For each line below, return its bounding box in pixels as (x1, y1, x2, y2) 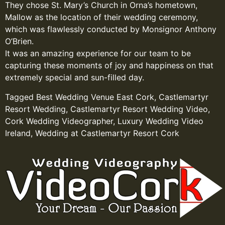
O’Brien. (5, 36, 34, 47)
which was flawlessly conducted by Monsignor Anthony (5, 24, 216, 35)
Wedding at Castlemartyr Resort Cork (35, 128, 179, 138)
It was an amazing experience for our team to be (5, 48, 191, 59)
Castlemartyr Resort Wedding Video (70, 103, 208, 114)
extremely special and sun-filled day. (5, 72, 144, 83)
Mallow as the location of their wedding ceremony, (5, 12, 198, 23)
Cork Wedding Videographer (5, 116, 113, 126)
